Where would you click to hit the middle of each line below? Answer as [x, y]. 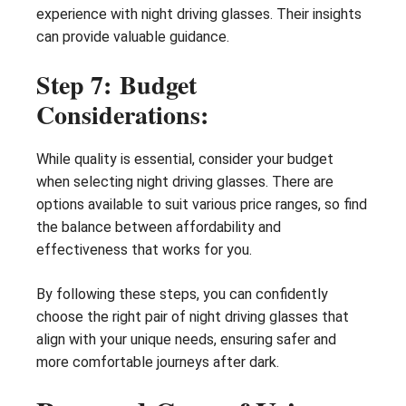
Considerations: [122, 115]
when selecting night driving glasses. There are [185, 182]
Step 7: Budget [116, 85]
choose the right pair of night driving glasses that [193, 317]
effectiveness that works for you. [144, 250]
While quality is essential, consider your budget [185, 159]
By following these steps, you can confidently [182, 295]
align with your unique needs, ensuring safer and [186, 340]
